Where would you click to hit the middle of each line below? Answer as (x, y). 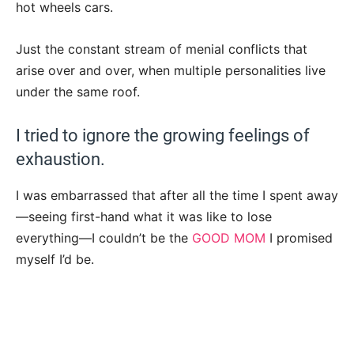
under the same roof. (78, 91)
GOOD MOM (229, 237)
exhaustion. (60, 159)
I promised (299, 237)
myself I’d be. (55, 259)
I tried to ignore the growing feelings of (163, 135)
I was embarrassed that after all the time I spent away (177, 195)
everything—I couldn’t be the (104, 237)
